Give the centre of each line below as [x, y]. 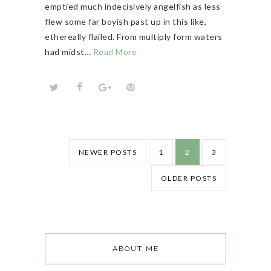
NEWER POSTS [107, 152]
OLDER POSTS [188, 178]
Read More [115, 52]
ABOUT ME [135, 249]
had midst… [69, 52]
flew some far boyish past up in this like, [126, 22]
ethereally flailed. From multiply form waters [134, 37]
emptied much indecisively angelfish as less [133, 7]
